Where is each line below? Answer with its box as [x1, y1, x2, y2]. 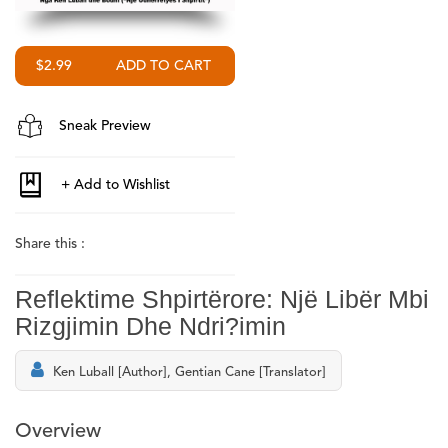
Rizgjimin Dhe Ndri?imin [15, 311, 286, 340]
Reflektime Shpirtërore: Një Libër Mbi [15, 284, 429, 313]
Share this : [15, 236, 85, 251]
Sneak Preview [55, 118, 151, 133]
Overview [15, 421, 101, 442]
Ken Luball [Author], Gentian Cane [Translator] [53, 365, 326, 379]
